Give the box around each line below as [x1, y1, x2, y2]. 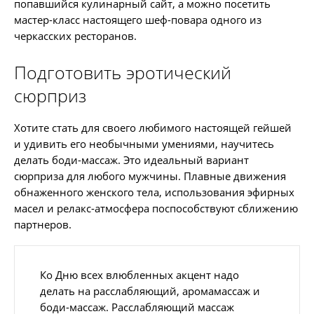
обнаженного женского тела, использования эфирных [14, 185, 294, 200]
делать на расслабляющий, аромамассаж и [40, 284, 260, 299]
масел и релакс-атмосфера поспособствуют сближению [14, 201, 298, 216]
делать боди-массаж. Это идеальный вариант [14, 153, 249, 168]
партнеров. [14, 217, 71, 232]
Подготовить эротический [14, 60, 231, 85]
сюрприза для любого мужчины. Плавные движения [14, 169, 286, 184]
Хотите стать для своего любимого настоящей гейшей [14, 121, 292, 135]
